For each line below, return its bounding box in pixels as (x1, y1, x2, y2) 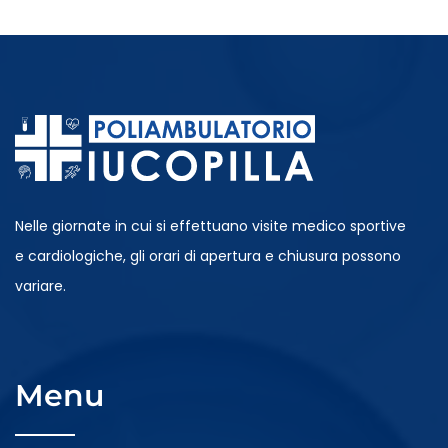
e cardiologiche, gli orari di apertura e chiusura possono (15, 246, 401, 267)
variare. (15, 276, 66, 297)
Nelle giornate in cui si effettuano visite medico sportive (15, 216, 406, 237)
